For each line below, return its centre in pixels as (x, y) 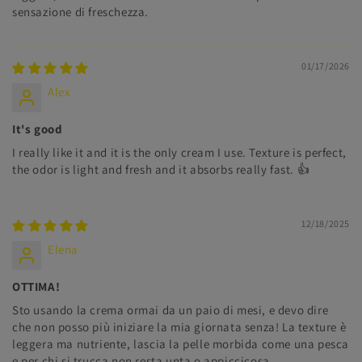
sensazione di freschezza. (81, 12)
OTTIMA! (36, 287)
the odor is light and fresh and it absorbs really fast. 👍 (161, 170)
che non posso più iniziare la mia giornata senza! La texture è (179, 327)
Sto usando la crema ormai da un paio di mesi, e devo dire (170, 310)
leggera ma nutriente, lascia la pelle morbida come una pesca (181, 344)
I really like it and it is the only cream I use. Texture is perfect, (179, 153)
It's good (38, 129)
